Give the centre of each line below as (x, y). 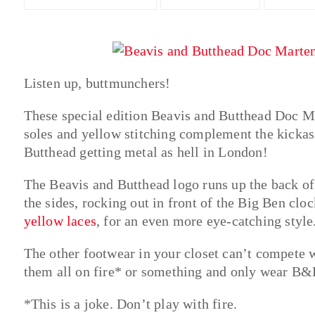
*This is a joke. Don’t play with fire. (130, 303)
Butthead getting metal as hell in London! (146, 152)
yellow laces (60, 220)
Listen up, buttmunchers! (97, 83)
